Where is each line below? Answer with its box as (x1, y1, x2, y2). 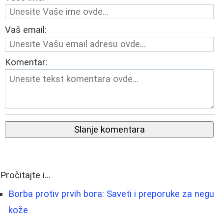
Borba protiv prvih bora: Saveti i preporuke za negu (8, 189, 214, 200)
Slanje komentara (74, 124, 145, 136)
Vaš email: (5, 25, 47, 36)
